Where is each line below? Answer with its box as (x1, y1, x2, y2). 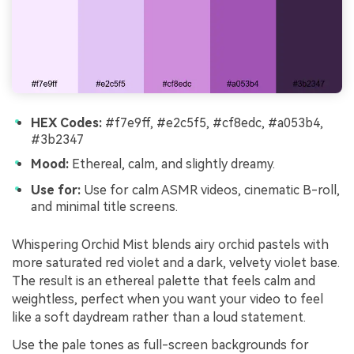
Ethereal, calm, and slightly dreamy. (69, 156, 275, 172)
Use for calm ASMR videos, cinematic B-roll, (81, 183, 340, 198)
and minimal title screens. (31, 199, 178, 215)
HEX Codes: (31, 115, 102, 130)
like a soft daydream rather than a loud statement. (12, 309, 306, 325)
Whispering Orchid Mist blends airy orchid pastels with (12, 236, 329, 252)
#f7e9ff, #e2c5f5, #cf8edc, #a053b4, (102, 115, 323, 130)
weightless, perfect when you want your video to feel (12, 291, 323, 307)
